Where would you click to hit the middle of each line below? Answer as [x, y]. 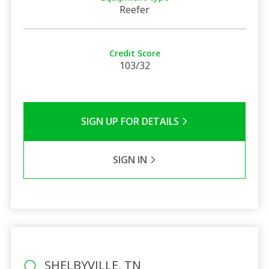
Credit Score [134, 53]
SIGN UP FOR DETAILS [131, 121]
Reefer [134, 9]
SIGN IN [131, 159]
